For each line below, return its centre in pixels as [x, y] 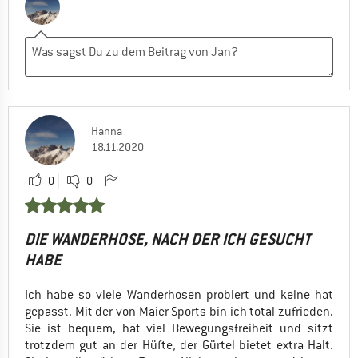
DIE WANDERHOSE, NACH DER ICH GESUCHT [168, 239]
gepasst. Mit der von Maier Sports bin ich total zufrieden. [179, 311]
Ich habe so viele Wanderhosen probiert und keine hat [179, 294]
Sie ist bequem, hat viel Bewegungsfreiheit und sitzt [179, 328]
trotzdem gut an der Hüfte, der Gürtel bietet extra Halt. [179, 345]
